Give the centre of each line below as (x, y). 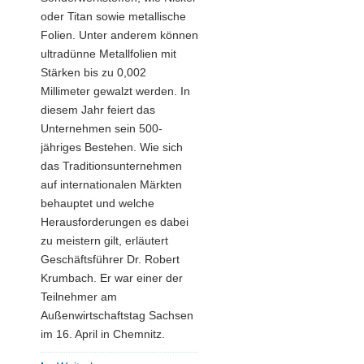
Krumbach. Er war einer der (112, 278)
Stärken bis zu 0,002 (93, 73)
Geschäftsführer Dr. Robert (110, 260)
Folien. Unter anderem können (119, 35)
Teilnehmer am (79, 297)
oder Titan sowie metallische (113, 17)
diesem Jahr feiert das (98, 110)
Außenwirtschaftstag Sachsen (117, 316)
